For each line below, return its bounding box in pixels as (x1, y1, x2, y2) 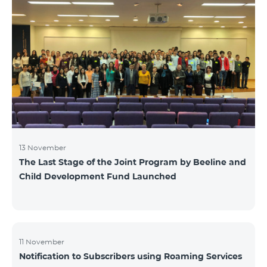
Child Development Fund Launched (19, 170, 176, 182)
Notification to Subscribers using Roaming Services (19, 250, 242, 262)
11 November (19, 237, 64, 246)
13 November (19, 142, 66, 152)
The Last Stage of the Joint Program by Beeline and (19, 156, 246, 167)
